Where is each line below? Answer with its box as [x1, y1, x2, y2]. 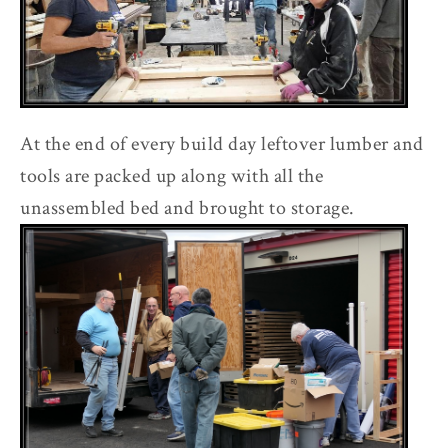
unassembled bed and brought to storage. [20, 194, 355, 221]
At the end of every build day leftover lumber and [20, 130, 424, 157]
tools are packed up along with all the [20, 162, 323, 189]
